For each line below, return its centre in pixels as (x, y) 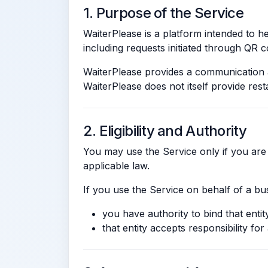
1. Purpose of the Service (163, 13)
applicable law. (116, 166)
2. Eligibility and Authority (165, 131)
